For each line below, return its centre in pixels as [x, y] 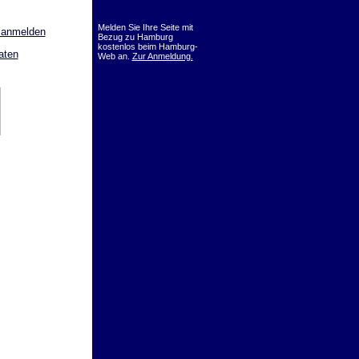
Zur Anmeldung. [162, 56]
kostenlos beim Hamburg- [147, 46]
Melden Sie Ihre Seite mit [145, 27]
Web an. [115, 56]
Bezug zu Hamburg [135, 37]
